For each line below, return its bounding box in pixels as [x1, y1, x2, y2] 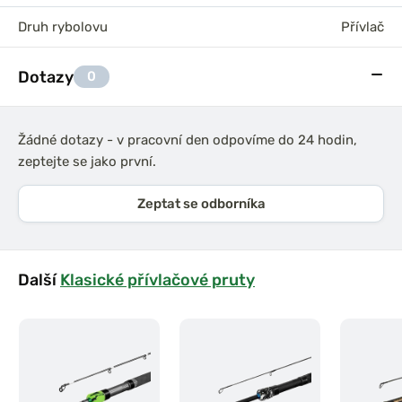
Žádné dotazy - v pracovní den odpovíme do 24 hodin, [18, 132, 357, 148]
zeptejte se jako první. [18, 153, 156, 170]
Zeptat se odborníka [136, 196, 266, 212]
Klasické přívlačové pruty [60, 270, 255, 289]
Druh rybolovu [18, 19, 108, 35]
